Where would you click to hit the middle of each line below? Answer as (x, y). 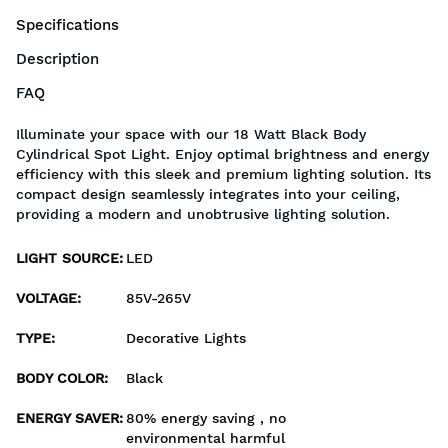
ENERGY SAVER (67, 418)
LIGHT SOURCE (67, 258)
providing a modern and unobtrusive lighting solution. (203, 214)
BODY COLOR (60, 378)
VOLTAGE (46, 298)
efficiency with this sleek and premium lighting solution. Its (223, 174)
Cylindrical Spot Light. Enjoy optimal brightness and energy (222, 154)
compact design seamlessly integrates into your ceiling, (208, 194)
